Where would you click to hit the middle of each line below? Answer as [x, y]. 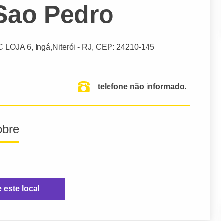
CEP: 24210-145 [125, 47]
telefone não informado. [142, 87]
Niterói [64, 47]
